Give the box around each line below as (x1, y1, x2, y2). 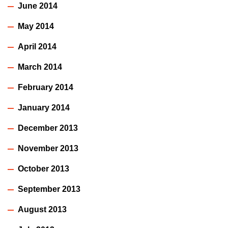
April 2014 (18, 42, 56, 51)
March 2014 (18, 63, 62, 72)
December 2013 (18, 124, 78, 133)
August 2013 (18, 205, 67, 214)
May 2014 (18, 22, 54, 31)
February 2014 (18, 83, 73, 92)
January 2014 (18, 103, 70, 112)
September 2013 (18, 185, 80, 194)
